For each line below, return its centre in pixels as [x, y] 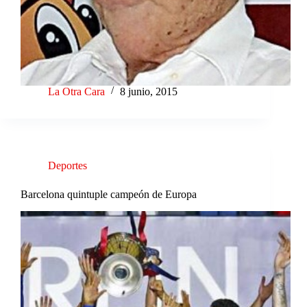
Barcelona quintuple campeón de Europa [109, 195]
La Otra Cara [76, 92]
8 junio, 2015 [149, 92]
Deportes [67, 166]
